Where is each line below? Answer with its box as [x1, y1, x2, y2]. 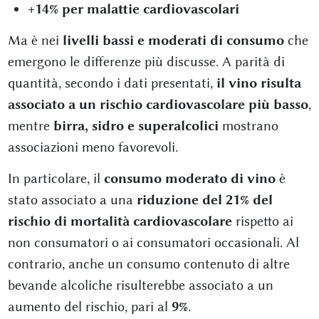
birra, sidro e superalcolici [53, 117, 219, 134]
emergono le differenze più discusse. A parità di [7, 53, 285, 70]
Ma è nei [7, 31, 63, 48]
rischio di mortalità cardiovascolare [7, 212, 232, 229]
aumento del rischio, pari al [7, 298, 172, 315]
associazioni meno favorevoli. [7, 138, 178, 155]
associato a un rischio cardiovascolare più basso [7, 95, 308, 113]
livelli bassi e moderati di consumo [62, 31, 284, 48]
